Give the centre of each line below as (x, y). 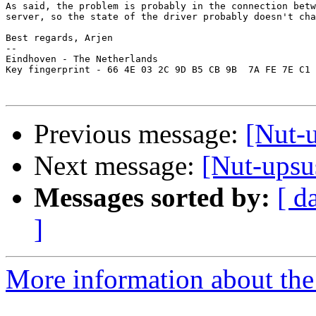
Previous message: (140, 134)
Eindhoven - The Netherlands (82, 59)
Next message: (118, 166)
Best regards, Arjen (59, 38)
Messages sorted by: (152, 197)
